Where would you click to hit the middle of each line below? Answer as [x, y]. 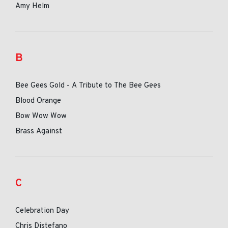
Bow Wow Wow [41, 116]
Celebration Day [42, 211]
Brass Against [39, 132]
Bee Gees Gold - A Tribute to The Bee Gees [88, 86]
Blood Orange [38, 101]
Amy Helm [32, 6]
